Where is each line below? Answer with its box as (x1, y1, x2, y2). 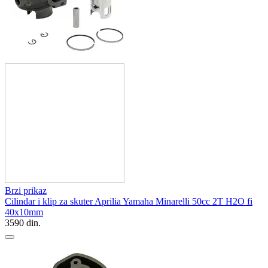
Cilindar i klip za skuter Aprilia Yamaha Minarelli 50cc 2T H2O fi (5, 196, 252, 206)
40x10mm (5, 206, 43, 217)
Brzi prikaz (5, 185, 47, 196)
